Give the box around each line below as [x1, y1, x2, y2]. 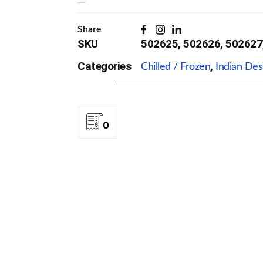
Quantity [82, 11, 119, 22]
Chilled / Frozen [141, 62, 210, 73]
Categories [77, 59, 131, 73]
